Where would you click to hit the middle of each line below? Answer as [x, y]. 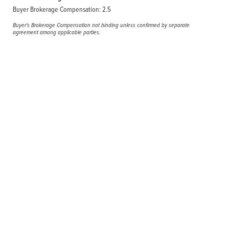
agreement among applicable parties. [57, 32]
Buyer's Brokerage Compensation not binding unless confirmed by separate [101, 25]
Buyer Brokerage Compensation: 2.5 [62, 9]
